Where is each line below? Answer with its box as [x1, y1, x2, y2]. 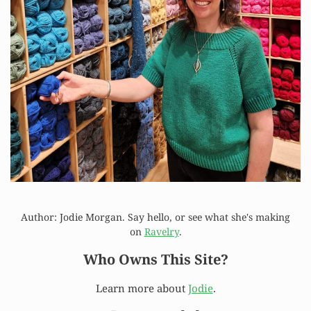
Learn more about [95, 281, 188, 296]
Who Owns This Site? [83, 250, 228, 269]
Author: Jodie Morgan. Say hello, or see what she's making [21, 210, 290, 224]
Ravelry [144, 225, 179, 239]
